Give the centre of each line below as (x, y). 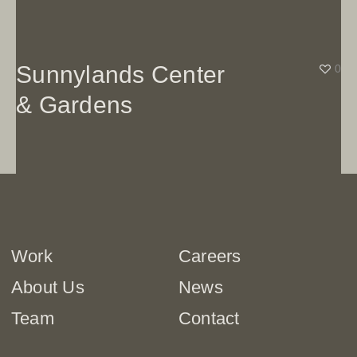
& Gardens (75, 104)
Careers (210, 256)
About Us (47, 287)
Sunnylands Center (121, 74)
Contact (209, 318)
